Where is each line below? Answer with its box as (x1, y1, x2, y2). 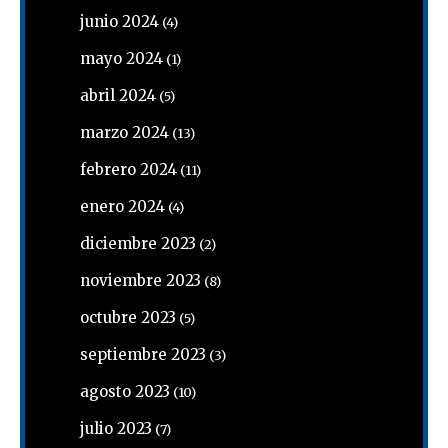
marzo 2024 (80, 123, 169, 143)
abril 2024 (80, 86, 156, 106)
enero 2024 (80, 197, 165, 217)
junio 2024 (80, 12, 159, 32)
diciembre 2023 (80, 234, 196, 254)
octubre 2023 (80, 308, 176, 328)
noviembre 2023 (80, 271, 201, 291)
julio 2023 (80, 419, 152, 439)
